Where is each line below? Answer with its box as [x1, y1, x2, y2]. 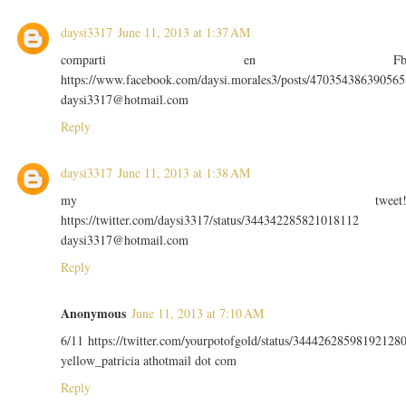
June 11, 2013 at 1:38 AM [117, 164, 250, 182]
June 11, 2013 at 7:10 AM [130, 304, 264, 323]
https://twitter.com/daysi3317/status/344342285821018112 [60, 211, 359, 229]
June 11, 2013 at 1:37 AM [117, 24, 250, 42]
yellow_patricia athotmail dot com [60, 352, 237, 370]
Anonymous [60, 304, 126, 324]
